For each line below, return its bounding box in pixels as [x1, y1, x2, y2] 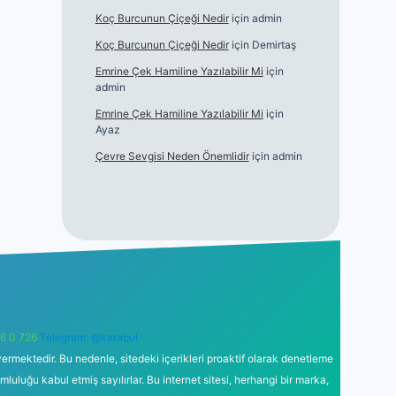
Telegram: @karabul [39, 331, 138, 344]
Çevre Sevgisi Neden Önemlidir [95, 149, 249, 163]
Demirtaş [251, 38, 296, 51]
